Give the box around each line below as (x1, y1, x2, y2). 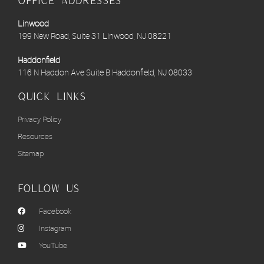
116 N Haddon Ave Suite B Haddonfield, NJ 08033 (18, 68, 192, 78)
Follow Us (18, 182, 80, 195)
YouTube (39, 241, 68, 250)
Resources (18, 132, 52, 141)
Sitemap (18, 149, 44, 159)
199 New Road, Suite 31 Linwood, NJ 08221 (18, 31, 171, 41)
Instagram (39, 224, 72, 233)
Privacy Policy (18, 115, 61, 124)
